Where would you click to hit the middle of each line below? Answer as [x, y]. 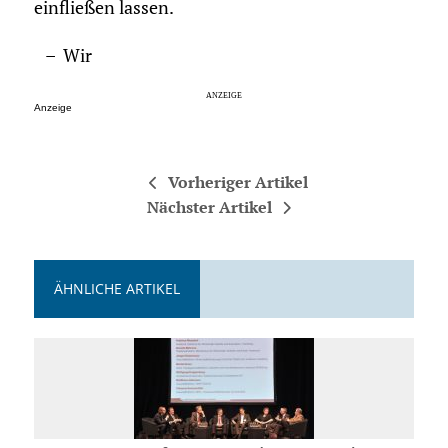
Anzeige [52, 108]
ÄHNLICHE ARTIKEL [116, 289]
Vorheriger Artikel [238, 182]
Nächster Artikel [209, 207]
